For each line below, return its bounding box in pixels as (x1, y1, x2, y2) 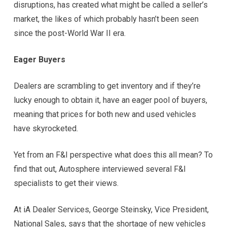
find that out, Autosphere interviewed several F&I (13, 164, 186, 174)
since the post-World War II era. (13, 28, 126, 38)
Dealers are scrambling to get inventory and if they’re (13, 81, 201, 91)
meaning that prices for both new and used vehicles (13, 109, 196, 119)
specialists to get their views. (13, 178, 119, 188)
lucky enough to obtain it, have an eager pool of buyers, (13, 95, 207, 105)
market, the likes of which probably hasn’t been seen (13, 14, 199, 24)
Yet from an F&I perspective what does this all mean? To (13, 149, 213, 160)
